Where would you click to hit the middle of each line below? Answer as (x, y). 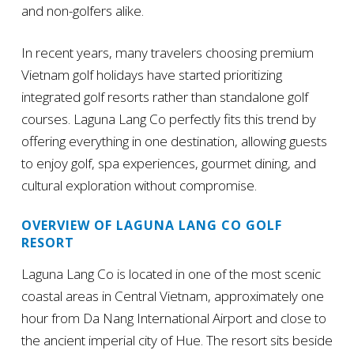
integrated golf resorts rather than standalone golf (164, 97)
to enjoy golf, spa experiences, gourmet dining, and (168, 164)
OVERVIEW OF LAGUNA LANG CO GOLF (151, 226)
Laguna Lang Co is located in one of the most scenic (171, 274)
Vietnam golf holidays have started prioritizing (151, 75)
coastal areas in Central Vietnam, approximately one (172, 296)
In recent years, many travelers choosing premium (167, 53)
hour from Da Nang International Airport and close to (173, 318)
